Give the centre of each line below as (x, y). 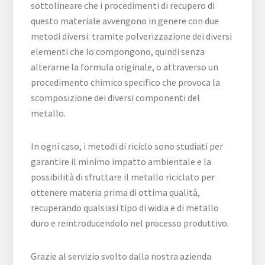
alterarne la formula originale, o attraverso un (125, 67)
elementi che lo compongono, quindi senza (118, 52)
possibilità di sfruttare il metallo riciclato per (123, 177)
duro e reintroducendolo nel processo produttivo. (130, 223)
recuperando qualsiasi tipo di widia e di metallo (125, 208)
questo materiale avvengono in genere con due (125, 21)
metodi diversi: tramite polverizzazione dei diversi (132, 36)
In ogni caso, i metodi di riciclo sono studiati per (127, 146)
